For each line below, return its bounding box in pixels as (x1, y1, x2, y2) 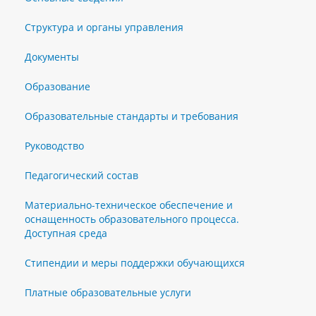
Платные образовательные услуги (25, 286, 191, 299)
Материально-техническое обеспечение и (25, 198, 233, 212)
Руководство (25, 139, 84, 152)
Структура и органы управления (25, 20, 183, 34)
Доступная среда (25, 226, 107, 240)
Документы (25, 50, 79, 63)
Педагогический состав (25, 169, 138, 182)
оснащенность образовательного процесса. (25, 212, 239, 226)
